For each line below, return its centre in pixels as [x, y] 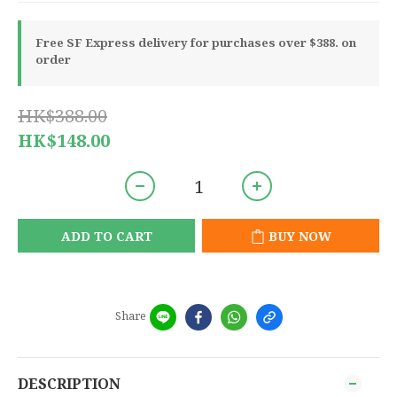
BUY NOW [300, 236]
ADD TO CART [106, 236]
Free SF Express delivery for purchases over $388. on [196, 43]
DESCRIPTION [69, 384]
